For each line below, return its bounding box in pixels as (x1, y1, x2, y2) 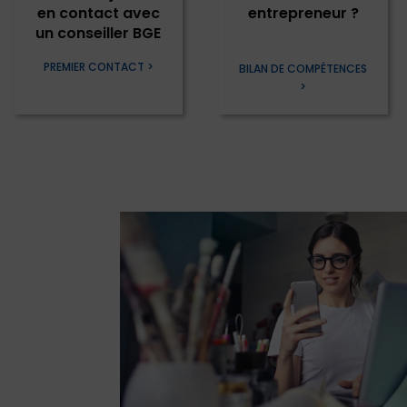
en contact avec (36, 3, 160, 25)
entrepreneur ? (247, 3, 359, 25)
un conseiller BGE (35, 23, 162, 45)
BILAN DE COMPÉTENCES (239, 61, 368, 77)
